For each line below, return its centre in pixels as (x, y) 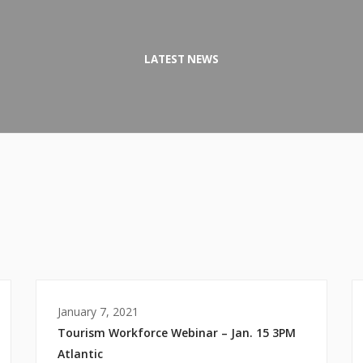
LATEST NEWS (181, 59)
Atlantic (80, 353)
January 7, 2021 (98, 311)
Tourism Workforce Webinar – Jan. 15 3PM (177, 332)
